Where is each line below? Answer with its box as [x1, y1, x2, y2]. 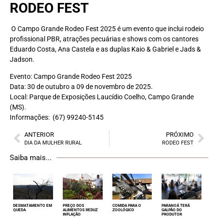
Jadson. [10, 55, 35, 63]
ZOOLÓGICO [112, 207, 134, 212]
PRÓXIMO [166, 130, 194, 138]
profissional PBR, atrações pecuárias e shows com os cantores [10, 35, 199, 43]
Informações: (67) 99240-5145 [10, 113, 104, 122]
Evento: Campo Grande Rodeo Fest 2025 [10, 73, 132, 81]
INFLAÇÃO [62, 212, 81, 217]
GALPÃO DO [162, 207, 182, 212]
